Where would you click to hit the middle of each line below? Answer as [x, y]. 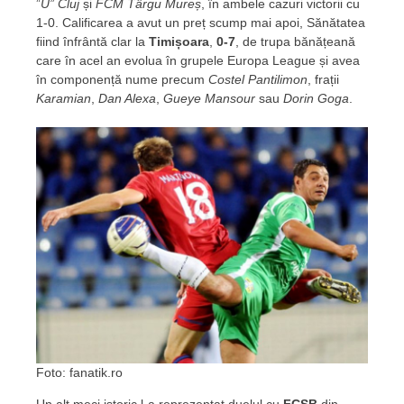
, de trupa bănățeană [295, 41]
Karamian [64, 98]
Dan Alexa [127, 98]
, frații [323, 79]
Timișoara [179, 41]
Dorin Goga [316, 98]
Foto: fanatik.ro [79, 373]
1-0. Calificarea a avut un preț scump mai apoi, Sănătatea [201, 22]
